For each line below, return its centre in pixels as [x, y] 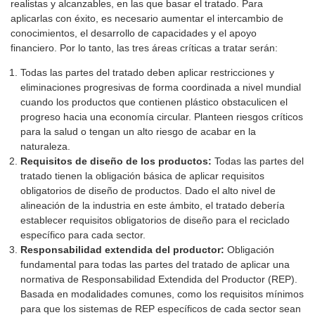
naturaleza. [45, 147]
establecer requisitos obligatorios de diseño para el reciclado [155, 220]
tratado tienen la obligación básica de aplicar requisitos [142, 176]
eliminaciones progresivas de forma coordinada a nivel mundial [161, 88]
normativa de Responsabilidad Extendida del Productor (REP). [159, 279]
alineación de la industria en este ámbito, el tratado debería [153, 206]
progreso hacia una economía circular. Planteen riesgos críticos [162, 117]
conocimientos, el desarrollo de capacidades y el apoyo [134, 33]
